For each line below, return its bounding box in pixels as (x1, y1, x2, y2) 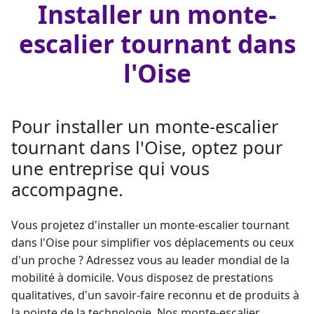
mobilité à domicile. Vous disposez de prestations (11, 270, 273, 285)
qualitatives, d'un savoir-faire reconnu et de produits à (11, 287, 299, 303)
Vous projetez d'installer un (11, 217, 160, 233)
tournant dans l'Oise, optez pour (11, 135, 282, 159)
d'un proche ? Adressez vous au (11, 252, 182, 268)
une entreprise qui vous (11, 156, 210, 180)
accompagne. (11, 177, 123, 201)
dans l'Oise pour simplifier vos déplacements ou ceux (11, 235, 294, 250)
